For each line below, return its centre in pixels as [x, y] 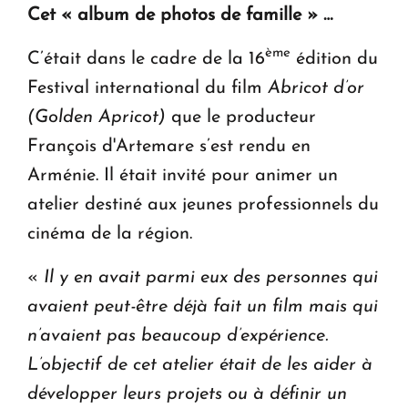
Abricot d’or [316, 88]
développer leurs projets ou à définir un [187, 394]
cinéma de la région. [110, 234]
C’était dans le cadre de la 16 [146, 59]
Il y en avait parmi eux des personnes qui [211, 277]
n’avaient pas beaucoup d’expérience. [178, 336]
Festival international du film [148, 88]
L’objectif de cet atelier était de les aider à [200, 365]
